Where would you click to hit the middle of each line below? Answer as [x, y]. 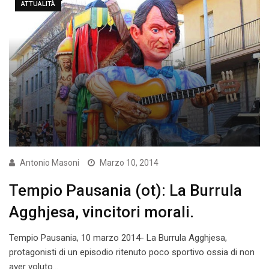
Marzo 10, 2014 [129, 162]
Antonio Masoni [50, 162]
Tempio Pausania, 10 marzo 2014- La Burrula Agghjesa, [118, 237]
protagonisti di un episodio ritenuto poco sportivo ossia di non [132, 252]
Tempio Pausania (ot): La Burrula [125, 190]
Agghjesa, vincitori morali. [101, 212]
